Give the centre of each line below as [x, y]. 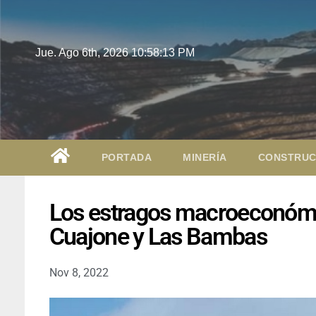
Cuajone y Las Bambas [158, 236]
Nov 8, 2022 [79, 272]
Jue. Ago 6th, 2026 [83, 53]
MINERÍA [205, 157]
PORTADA [126, 157]
